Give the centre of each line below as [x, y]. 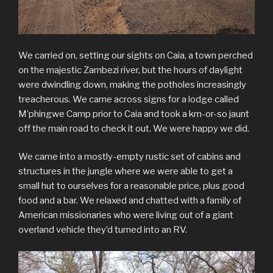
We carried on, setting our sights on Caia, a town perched [136, 55]
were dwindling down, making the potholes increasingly [132, 84]
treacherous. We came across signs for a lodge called [129, 99]
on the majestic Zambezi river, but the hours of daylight [130, 70]
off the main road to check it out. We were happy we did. [134, 128]
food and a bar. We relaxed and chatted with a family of [130, 201]
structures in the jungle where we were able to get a [126, 172]
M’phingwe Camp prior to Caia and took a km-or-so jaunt [134, 114]
